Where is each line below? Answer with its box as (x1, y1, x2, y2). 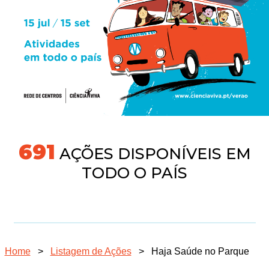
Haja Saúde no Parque (151, 246, 249, 256)
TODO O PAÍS (82, 163, 187, 182)
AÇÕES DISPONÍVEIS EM (56, 144, 252, 163)
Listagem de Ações (50, 246, 131, 256)
